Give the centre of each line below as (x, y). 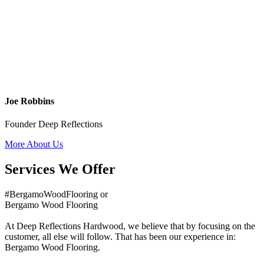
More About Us (34, 144)
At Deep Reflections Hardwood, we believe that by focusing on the (130, 226)
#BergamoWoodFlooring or (56, 194)
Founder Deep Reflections (54, 124)
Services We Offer (60, 169)
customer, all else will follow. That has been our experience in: (120, 236)
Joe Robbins (29, 101)
